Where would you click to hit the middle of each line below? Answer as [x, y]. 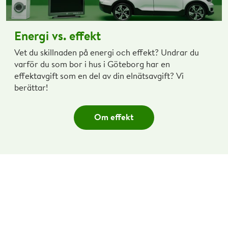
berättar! [31, 87]
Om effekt [114, 117]
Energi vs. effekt [58, 35]
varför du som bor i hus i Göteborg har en [92, 64]
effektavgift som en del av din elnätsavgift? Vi [99, 75]
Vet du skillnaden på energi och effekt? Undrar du [107, 52]
